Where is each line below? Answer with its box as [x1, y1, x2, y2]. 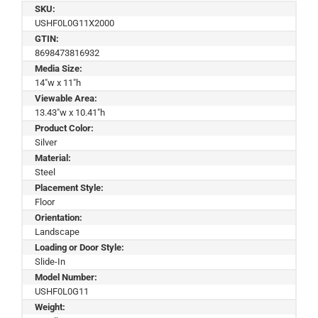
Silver [35, 136, 57, 148]
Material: [35, 152, 71, 163]
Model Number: [35, 271, 97, 283]
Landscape [35, 226, 79, 237]
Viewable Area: [35, 92, 97, 104]
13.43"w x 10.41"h [35, 106, 105, 118]
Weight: [35, 301, 65, 312]
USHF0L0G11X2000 [35, 17, 114, 28]
